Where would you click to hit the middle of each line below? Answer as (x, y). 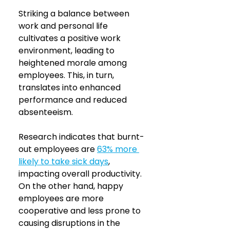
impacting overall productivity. (81, 174)
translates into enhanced (71, 87)
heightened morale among (74, 63)
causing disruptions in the (70, 223)
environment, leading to (68, 50)
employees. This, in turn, (67, 75)
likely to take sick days (63, 161)
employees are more (62, 198)
